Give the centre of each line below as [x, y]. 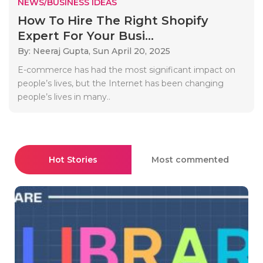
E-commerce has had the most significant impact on [127, 70]
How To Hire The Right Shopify [113, 20]
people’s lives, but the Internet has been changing [121, 83]
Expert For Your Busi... [86, 36]
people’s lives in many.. [64, 97]
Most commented [190, 159]
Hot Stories [73, 159]
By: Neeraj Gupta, [55, 51]
